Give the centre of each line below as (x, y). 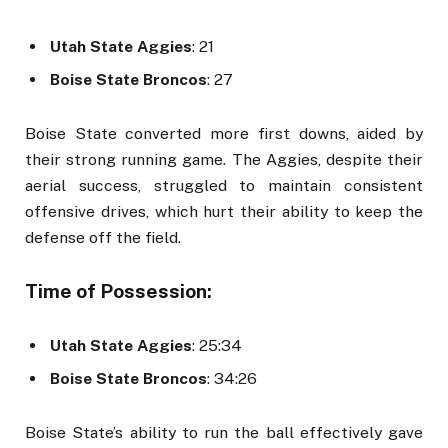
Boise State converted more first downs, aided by (224, 134)
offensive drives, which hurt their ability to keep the (224, 212)
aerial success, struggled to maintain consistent (224, 186)
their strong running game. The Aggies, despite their (224, 160)
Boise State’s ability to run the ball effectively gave (224, 433)
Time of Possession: (118, 291)
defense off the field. (103, 238)
